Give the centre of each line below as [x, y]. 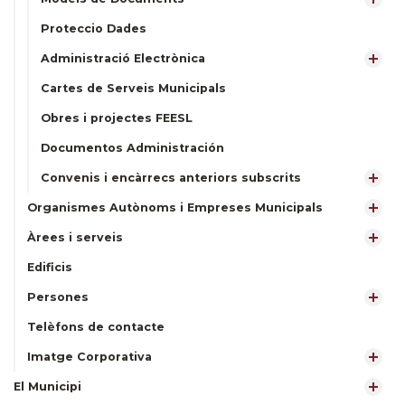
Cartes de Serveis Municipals [133, 88]
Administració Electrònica [123, 58]
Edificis [50, 267]
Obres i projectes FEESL [117, 118]
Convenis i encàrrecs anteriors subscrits [171, 178]
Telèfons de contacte [96, 327]
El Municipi [47, 386]
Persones [58, 297]
